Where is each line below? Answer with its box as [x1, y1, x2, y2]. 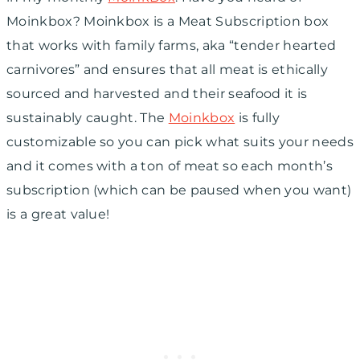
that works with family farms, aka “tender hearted [6, 38, 337, 54]
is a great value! [6, 207, 113, 223]
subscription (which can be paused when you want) [6, 182, 352, 198]
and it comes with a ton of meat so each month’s [6, 158, 333, 174]
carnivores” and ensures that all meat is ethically [6, 62, 329, 78]
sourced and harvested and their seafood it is [6, 86, 308, 102]
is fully [235, 110, 280, 126]
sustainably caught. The [6, 110, 169, 126]
